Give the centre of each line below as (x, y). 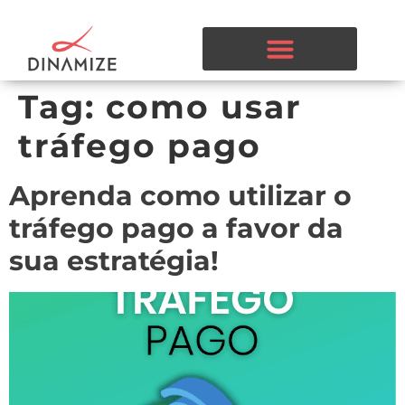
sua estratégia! (114, 261)
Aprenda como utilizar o (180, 196)
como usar (204, 107)
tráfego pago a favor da (176, 229)
